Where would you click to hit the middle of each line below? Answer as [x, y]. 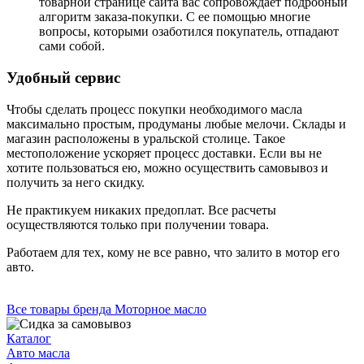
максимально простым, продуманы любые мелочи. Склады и [176, 123]
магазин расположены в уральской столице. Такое [146, 138]
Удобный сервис [63, 77]
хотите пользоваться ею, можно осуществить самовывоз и [167, 167]
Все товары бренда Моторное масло [106, 309]
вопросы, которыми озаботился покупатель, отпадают [189, 32]
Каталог [29, 338]
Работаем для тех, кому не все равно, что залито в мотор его [173, 252]
